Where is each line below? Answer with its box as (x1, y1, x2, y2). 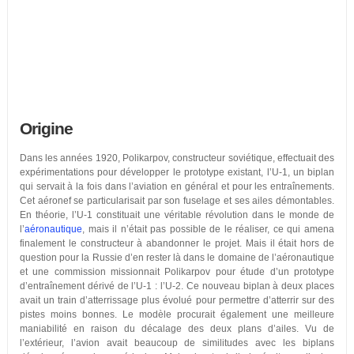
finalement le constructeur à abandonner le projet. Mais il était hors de (19, 238, 335, 249)
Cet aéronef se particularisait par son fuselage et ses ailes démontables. (19, 195, 335, 206)
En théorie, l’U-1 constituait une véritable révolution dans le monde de (19, 209, 335, 220)
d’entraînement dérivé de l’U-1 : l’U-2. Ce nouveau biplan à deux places (19, 281, 335, 292)
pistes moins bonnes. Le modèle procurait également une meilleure (19, 309, 335, 320)
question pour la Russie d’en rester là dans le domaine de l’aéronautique (19, 252, 335, 263)
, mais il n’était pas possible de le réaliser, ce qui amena (81, 224, 335, 235)
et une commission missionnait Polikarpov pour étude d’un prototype (19, 266, 335, 277)
